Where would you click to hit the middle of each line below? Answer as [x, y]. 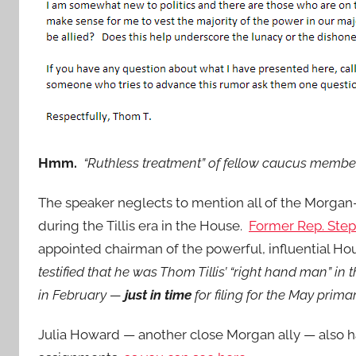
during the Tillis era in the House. [143, 226]
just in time [158, 295]
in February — [81, 295]
